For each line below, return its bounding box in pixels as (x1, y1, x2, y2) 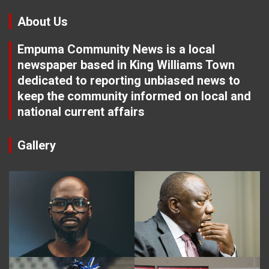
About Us (17, 14, 68, 29)
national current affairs (17, 104, 145, 119)
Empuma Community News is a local (17, 42, 215, 57)
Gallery (17, 138, 56, 153)
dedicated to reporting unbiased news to (17, 73, 240, 88)
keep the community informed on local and (17, 89, 251, 104)
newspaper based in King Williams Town (17, 58, 235, 73)
